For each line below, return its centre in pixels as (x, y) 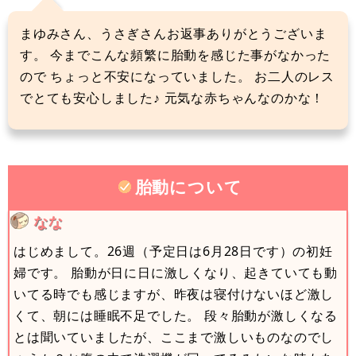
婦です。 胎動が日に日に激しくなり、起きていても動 (176, 272)
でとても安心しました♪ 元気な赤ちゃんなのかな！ (172, 97)
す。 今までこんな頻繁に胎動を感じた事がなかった (176, 54)
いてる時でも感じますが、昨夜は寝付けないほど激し (174, 294)
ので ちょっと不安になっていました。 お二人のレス (177, 76)
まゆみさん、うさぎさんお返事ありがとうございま (174, 33)
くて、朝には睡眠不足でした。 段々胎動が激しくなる (176, 315)
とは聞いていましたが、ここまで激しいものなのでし (174, 337)
